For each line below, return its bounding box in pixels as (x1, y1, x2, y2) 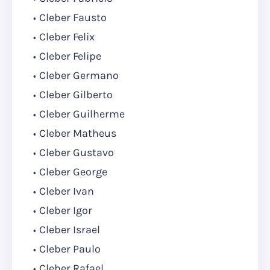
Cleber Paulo (39, 242, 101, 256)
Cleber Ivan (39, 184, 94, 198)
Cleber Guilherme (39, 107, 125, 121)
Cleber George (39, 165, 107, 179)
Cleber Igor (39, 204, 92, 218)
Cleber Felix (39, 30, 95, 44)
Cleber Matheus (39, 127, 116, 140)
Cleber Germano (39, 69, 119, 83)
